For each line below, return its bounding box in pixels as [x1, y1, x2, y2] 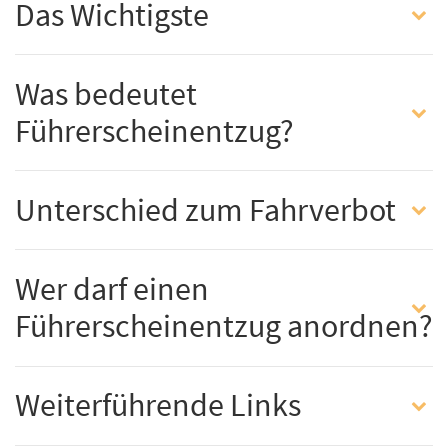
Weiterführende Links [15, 385, 301, 426]
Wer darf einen [15, 269, 209, 310]
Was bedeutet [15, 73, 197, 114]
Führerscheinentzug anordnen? [15, 306, 433, 347]
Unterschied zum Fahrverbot [15, 189, 396, 230]
